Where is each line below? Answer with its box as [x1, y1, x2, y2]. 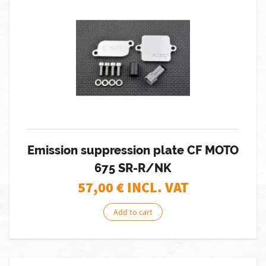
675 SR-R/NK [94, 161, 172, 175]
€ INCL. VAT [116, 178, 189, 197]
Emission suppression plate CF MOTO [27, 143, 239, 157]
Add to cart [113, 207, 153, 217]
